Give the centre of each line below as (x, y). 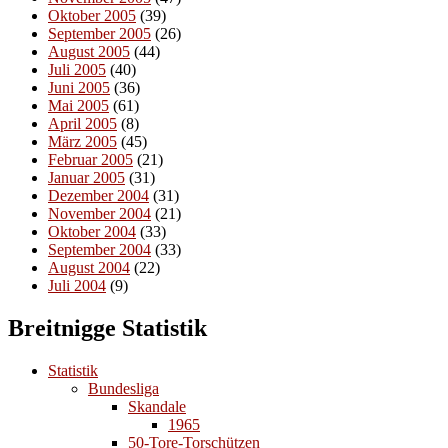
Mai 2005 (78, 106)
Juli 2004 (77, 286)
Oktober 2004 (92, 232)
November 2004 (99, 214)
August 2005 (89, 52)
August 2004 (89, 268)
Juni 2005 (79, 88)
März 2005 (82, 142)
